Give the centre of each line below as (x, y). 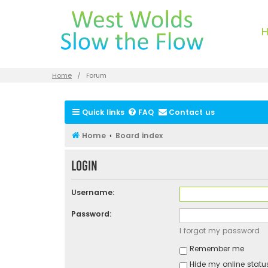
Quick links (103, 112)
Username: (93, 193)
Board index (139, 135)
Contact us (191, 112)
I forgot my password (220, 231)
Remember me (216, 249)
